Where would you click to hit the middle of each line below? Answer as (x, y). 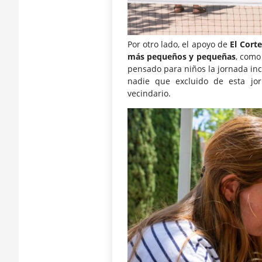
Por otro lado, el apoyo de (179, 44)
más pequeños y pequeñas (181, 57)
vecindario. (149, 94)
